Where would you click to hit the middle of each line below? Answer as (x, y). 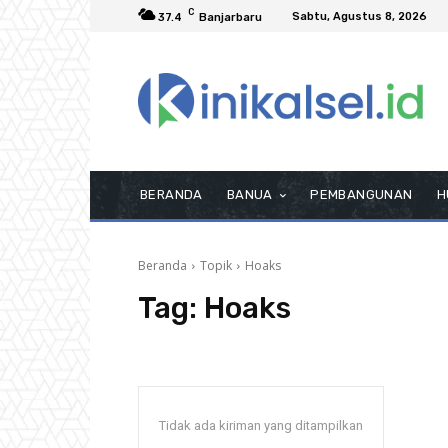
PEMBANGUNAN (361, 195)
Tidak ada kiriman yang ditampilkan (261, 426)
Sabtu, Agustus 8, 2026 (359, 16)
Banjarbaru (230, 17)
